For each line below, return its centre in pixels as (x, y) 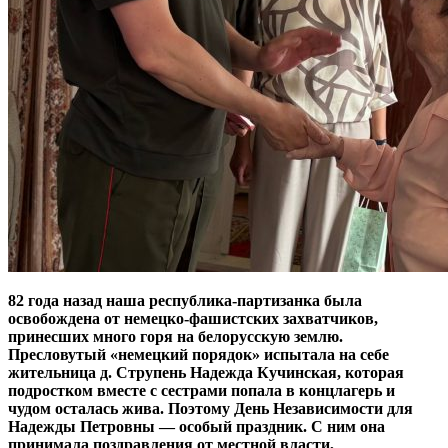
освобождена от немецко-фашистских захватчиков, (193, 318)
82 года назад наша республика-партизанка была (185, 300)
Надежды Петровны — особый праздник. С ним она (196, 426)
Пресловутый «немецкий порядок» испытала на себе (198, 354)
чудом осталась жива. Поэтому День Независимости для (210, 408)
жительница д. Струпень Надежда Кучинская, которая (206, 372)
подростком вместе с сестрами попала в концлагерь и (201, 390)
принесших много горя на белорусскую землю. (175, 336)
